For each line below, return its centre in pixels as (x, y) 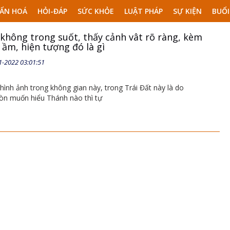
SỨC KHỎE (96, 11)
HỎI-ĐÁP (52, 11)
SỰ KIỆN (187, 11)
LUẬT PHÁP (143, 11)
